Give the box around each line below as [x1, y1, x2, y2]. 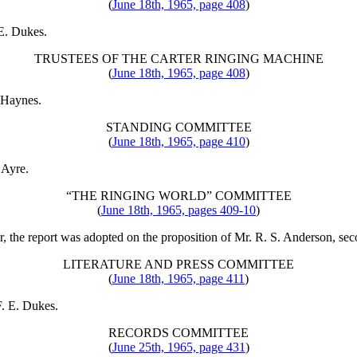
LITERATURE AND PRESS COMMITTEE [63, 257, 294, 272]
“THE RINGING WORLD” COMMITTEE [65, 189, 292, 203]
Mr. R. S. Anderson [234, 230, 332, 245]
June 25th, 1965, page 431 [112, 340, 245, 355]
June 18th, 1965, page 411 [112, 272, 245, 286]
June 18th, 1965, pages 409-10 [101, 203, 256, 218]
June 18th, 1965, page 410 [112, 135, 245, 149]
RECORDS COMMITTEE [108, 326, 249, 340]
